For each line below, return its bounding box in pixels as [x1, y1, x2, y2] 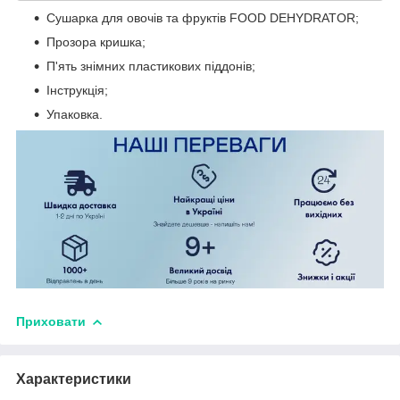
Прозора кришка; [46, 34, 146, 49]
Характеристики [16, 371, 131, 387]
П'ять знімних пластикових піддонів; [46, 58, 255, 73]
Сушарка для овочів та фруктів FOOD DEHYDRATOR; [46, 10, 359, 25]
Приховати [16, 313, 86, 329]
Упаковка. [46, 106, 103, 121]
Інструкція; [46, 82, 108, 97]
